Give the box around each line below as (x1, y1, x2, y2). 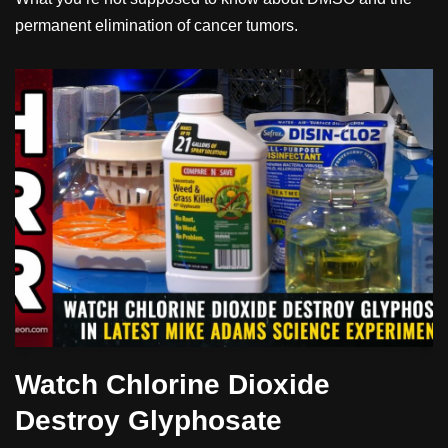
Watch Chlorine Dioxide (15, 369, 330, 401)
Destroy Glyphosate (15, 405, 282, 437)
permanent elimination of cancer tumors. (15, 16, 298, 34)
